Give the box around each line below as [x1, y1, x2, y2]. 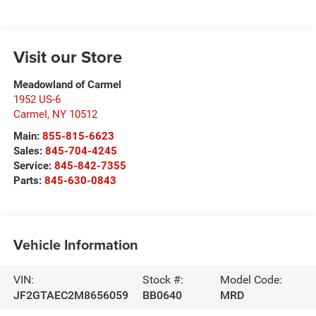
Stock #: [142, 272, 183, 286]
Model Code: [219, 272, 282, 286]
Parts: [13, 174, 44, 187]
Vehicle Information [13, 234, 138, 255]
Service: [13, 159, 54, 172]
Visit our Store [13, 44, 122, 69]
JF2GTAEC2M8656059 [13, 288, 128, 302]
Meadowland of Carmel [13, 78, 121, 91]
